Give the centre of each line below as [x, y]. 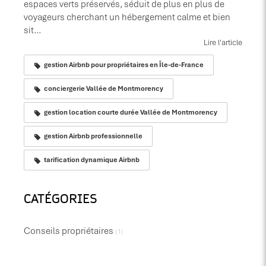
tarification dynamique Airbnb [92, 160]
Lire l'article [223, 43]
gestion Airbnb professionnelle [93, 136]
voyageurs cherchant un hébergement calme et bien [127, 18]
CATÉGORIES [61, 200]
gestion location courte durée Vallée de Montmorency [131, 113]
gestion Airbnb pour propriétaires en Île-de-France [124, 65]
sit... [32, 31]
